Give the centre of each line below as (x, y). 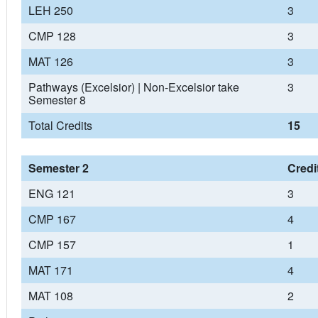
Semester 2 (58, 168)
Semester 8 (57, 100)
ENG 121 (51, 193)
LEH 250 (50, 10)
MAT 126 (50, 61)
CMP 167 (52, 219)
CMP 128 (52, 36)
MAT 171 (50, 270)
